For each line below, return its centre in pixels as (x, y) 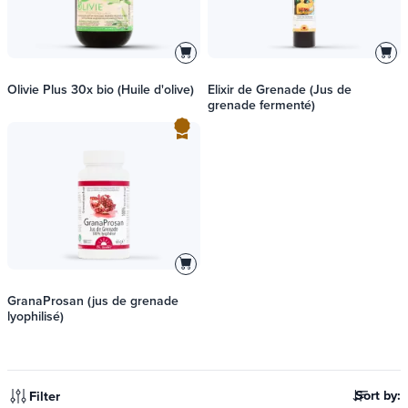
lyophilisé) (36, 316)
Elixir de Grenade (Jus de (280, 89)
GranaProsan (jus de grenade (93, 301)
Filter (45, 396)
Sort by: (378, 395)
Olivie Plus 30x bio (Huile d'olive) (101, 89)
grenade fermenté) (261, 105)
